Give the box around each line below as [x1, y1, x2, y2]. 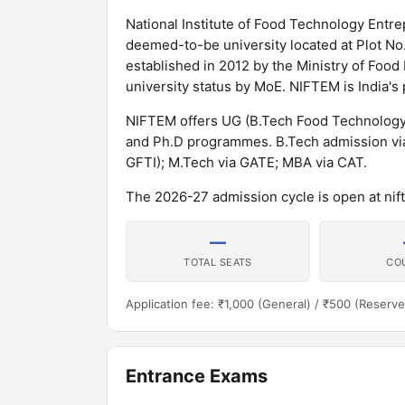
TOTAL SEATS [184, 256, 252, 268]
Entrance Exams [126, 365, 268, 387]
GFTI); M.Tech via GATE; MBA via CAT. [126, 154, 367, 171]
